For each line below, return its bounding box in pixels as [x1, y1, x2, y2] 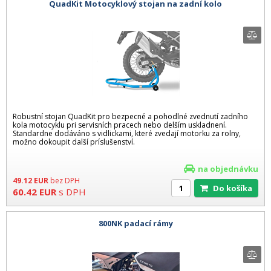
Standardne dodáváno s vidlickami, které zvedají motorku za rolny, [13, 128, 241, 139]
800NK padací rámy [98, 218, 173, 229]
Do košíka [219, 182, 252, 194]
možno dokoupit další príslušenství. [13, 136, 135, 147]
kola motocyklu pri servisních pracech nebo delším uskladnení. [13, 119, 227, 130]
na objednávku [198, 163, 258, 174]
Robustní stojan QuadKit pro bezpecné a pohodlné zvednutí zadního [13, 111, 248, 122]
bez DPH [50, 175, 80, 186]
